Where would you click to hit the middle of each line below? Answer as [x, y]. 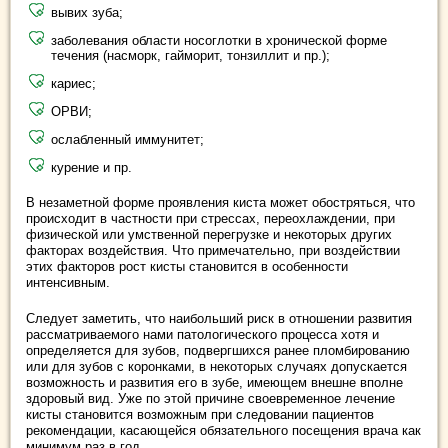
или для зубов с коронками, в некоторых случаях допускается [216, 366]
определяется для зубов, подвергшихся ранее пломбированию [218, 350]
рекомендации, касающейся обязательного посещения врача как [223, 430]
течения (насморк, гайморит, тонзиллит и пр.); [190, 55]
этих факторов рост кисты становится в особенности [187, 266]
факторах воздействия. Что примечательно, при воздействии [213, 250]
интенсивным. [68, 282]
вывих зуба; [87, 12]
